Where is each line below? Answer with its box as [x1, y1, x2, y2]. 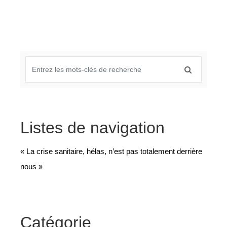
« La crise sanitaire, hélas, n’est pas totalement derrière [20, 147, 202, 156]
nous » [20, 162, 43, 171]
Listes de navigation [20, 119, 165, 137]
